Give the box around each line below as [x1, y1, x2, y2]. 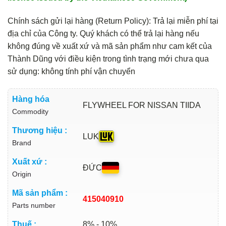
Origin [12, 169, 31, 178]
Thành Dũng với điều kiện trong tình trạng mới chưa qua [8, 54, 209, 63]
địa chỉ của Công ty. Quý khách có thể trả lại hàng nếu [8, 29, 199, 38]
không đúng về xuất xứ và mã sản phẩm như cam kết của [8, 41, 212, 50]
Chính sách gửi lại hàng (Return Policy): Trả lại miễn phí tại [8, 16, 218, 25]
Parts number [12, 201, 55, 209]
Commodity [12, 107, 48, 116]
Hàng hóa [12, 94, 49, 103]
